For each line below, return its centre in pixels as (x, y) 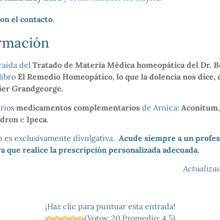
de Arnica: (160, 107)
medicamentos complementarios (78, 107)
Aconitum (199, 107)
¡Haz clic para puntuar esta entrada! (110, 206)
